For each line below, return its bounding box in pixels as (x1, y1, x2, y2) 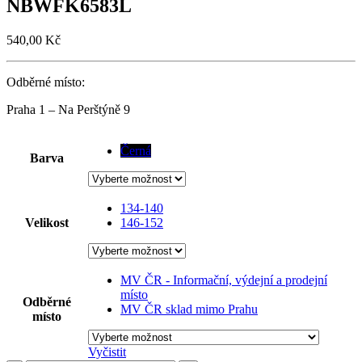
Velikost (25, 215, 69, 229)
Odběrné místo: (6, 74, 85, 89)
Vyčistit (88, 344, 126, 359)
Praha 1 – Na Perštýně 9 (6, 102, 130, 116)
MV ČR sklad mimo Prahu (120, 301, 258, 316)
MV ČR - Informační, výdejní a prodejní (120, 272, 327, 287)
